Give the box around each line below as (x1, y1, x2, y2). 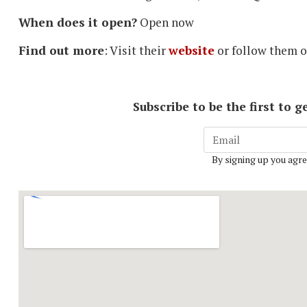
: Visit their (104, 42, 169, 58)
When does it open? (19, 14, 137, 30)
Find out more (19, 42, 104, 58)
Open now (137, 14, 194, 30)
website (169, 42, 214, 58)
